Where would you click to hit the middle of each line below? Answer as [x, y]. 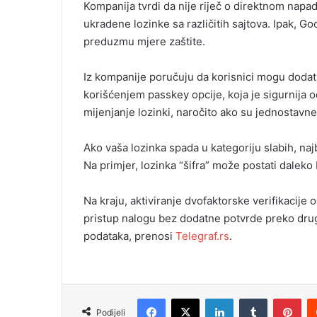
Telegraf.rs [202, 236]
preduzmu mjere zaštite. [144, 41]
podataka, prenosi [129, 236]
